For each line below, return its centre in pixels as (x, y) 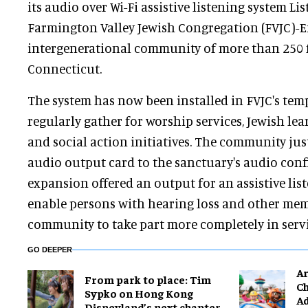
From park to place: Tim (148, 279)
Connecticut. (65, 69)
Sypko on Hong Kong (139, 293)
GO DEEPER (50, 250)
